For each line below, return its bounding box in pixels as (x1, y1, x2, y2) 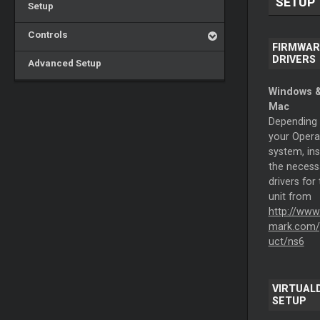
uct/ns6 (268, 236, 304, 248)
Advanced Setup (23, 57, 101, 69)
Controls (23, 29, 68, 40)
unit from (268, 191, 311, 203)
